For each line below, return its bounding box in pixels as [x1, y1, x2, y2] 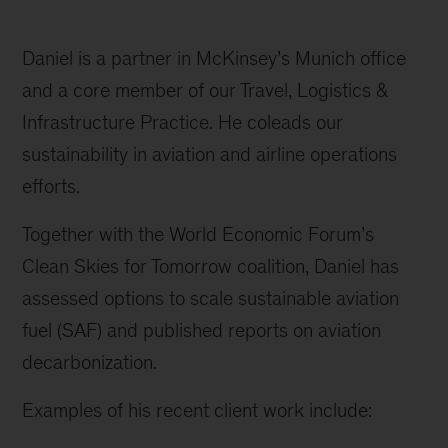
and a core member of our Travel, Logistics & [22, 79, 388, 101]
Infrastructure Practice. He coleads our [22, 111, 344, 133]
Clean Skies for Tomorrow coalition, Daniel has [22, 255, 400, 277]
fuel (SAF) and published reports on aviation [22, 319, 382, 341]
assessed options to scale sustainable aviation [22, 287, 400, 309]
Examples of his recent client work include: [22, 399, 373, 421]
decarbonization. [22, 351, 158, 373]
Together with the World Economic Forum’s [22, 223, 375, 245]
